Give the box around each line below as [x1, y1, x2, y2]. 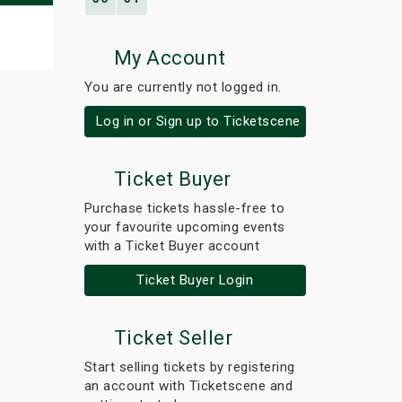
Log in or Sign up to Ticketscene [95, 113, 301, 129]
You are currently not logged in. [83, 79, 282, 95]
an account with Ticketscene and [83, 378, 293, 394]
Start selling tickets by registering [83, 359, 295, 375]
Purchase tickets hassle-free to [83, 200, 284, 216]
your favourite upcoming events [83, 219, 285, 235]
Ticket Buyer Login [136, 272, 254, 288]
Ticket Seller [109, 327, 232, 349]
